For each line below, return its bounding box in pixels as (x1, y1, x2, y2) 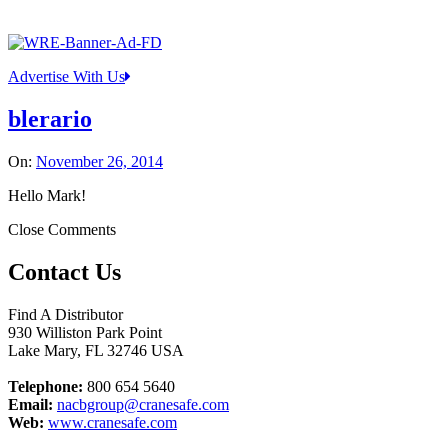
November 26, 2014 (36, 153, 163, 171)
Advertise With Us (8, 68, 125, 86)
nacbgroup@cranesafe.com (57, 396, 229, 414)
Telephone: (8, 378, 83, 396)
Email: (8, 396, 53, 414)
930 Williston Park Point (8, 324, 162, 342)
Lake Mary (8, 342, 77, 360)
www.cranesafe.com (48, 414, 177, 432)
